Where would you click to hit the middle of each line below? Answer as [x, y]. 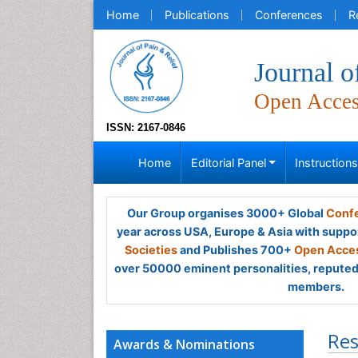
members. [316, 286]
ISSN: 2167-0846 [146, 127]
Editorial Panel [228, 163]
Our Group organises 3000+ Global [226, 213]
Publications [197, 15]
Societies [151, 250]
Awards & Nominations [184, 344]
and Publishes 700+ [236, 250]
